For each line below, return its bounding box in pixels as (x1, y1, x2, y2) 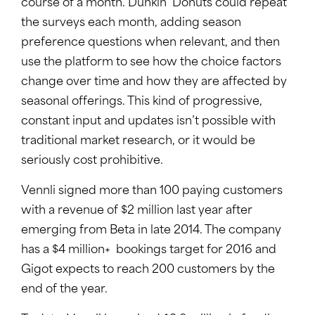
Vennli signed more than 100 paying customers (21, 186, 283, 198)
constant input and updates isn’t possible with (21, 116, 276, 128)
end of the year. (21, 284, 108, 296)
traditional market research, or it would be (21, 136, 255, 148)
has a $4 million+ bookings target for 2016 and (21, 245, 276, 257)
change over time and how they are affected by (21, 77, 287, 89)
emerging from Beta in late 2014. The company (21, 225, 281, 237)
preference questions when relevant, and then (21, 37, 280, 49)
